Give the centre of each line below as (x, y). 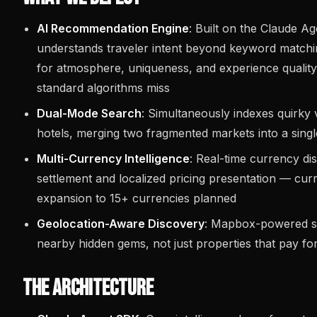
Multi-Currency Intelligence (113, 158)
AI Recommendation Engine (113, 28)
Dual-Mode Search (89, 113)
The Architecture (88, 288)
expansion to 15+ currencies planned (137, 198)
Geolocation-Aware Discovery (121, 224)
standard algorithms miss (103, 88)
